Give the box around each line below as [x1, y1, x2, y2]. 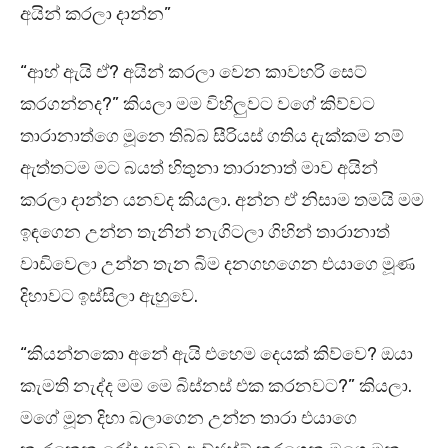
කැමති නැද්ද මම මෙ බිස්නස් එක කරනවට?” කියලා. [20, 375, 412, 398]
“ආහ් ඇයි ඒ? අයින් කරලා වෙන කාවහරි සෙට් [20, 61, 367, 84]
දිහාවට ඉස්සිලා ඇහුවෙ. [20, 285, 198, 308]
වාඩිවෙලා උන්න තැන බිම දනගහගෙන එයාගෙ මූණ [20, 253, 415, 276]
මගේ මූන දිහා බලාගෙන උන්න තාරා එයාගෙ [20, 407, 357, 430]
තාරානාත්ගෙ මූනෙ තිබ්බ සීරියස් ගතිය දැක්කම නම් [20, 125, 404, 148]
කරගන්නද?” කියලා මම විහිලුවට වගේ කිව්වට [20, 93, 375, 116]
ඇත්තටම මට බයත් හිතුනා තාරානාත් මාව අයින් [20, 157, 378, 180]
